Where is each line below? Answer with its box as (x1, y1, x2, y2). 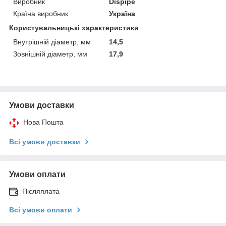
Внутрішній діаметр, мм (13, 37, 91, 46)
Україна (109, 9, 136, 18)
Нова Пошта (23, 118, 64, 126)
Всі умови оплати (9, 205, 72, 214)
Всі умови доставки (9, 137, 80, 146)
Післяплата (22, 187, 60, 195)
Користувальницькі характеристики (9, 23, 139, 32)
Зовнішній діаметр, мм (13, 49, 87, 58)
